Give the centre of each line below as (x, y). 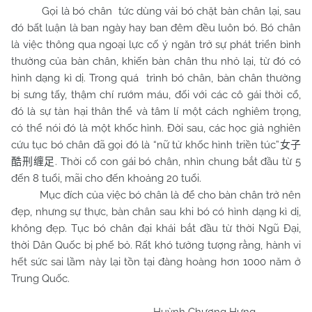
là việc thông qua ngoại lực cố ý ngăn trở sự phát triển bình (156, 45)
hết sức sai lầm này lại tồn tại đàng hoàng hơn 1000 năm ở (156, 262)
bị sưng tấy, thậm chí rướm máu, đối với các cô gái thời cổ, (156, 95)
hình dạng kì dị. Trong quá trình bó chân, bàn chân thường (156, 78)
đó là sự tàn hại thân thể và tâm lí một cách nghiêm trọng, (156, 111)
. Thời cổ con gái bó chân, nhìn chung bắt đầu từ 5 (178, 162)
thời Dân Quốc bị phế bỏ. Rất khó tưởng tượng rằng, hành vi (156, 245)
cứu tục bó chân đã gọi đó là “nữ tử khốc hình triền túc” (146, 145)
